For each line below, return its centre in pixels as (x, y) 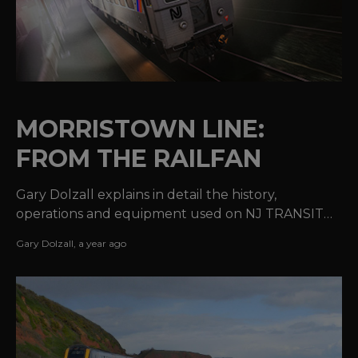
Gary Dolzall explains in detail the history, (146, 194)
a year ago (102, 243)
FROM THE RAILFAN (139, 158)
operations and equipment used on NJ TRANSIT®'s (179, 213)
